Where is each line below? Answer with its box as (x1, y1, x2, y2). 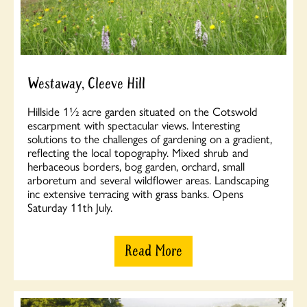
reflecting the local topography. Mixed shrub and (27, 144, 249, 161)
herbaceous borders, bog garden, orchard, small (27, 158, 245, 175)
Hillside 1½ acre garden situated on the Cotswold (27, 103, 258, 120)
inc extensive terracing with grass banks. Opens (27, 185, 243, 202)
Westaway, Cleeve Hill (27, 74, 145, 94)
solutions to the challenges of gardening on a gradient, (27, 130, 272, 147)
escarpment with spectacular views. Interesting (27, 116, 240, 134)
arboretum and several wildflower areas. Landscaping (27, 171, 269, 188)
